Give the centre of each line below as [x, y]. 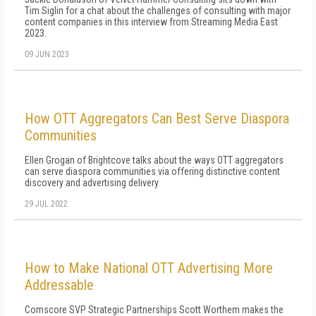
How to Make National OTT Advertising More [149, 268]
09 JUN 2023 [47, 54]
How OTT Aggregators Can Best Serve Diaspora [157, 119]
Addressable [59, 285]
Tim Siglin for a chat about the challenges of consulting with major [158, 11]
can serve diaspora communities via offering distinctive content [152, 171]
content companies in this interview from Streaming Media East [151, 22]
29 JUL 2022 [46, 204]
